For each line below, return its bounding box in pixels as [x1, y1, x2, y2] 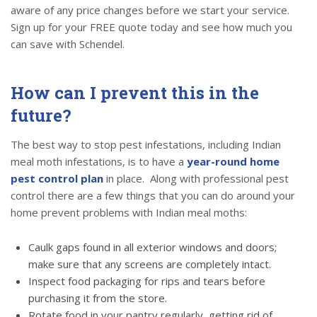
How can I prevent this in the [11, 81, 259, 105]
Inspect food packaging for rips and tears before [28, 274, 265, 289]
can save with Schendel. [11, 37, 125, 52]
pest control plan [11, 171, 103, 186]
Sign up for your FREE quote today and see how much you [11, 20, 292, 35]
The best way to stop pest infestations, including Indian [11, 137, 281, 152]
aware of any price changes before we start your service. [11, 3, 289, 18]
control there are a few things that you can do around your [11, 188, 295, 203]
